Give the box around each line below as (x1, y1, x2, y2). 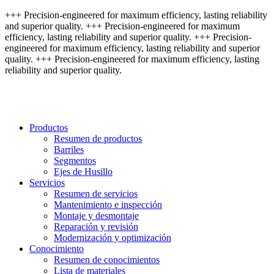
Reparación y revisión (54, 221, 138, 232)
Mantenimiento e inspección (54, 199, 162, 210)
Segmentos (54, 155, 96, 166)
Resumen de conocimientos (54, 254, 160, 265)
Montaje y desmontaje (54, 210, 139, 221)
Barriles (54, 144, 84, 155)
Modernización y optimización (54, 232, 171, 243)
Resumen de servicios (54, 188, 138, 199)
